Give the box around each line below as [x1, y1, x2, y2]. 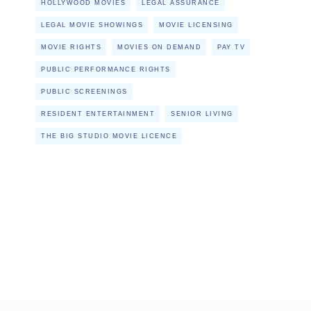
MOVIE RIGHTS [41, 43, 101, 51]
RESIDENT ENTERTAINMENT [41, 110, 155, 117]
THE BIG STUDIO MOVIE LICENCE [41, 132, 177, 140]
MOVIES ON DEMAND [117, 43, 201, 51]
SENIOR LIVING [171, 110, 233, 117]
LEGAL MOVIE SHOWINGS [41, 21, 143, 28]
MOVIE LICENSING [159, 21, 233, 28]
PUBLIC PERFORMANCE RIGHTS [41, 65, 171, 73]
